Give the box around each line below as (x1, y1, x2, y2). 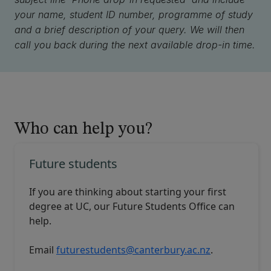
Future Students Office (113, 200, 216, 213)
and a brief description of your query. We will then (15, 24, 244, 36)
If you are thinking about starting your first (29, 185, 226, 198)
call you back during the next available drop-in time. (15, 39, 255, 51)
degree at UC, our (29, 200, 113, 213)
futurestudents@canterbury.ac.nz (56, 243, 211, 256)
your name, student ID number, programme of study (15, 8, 253, 21)
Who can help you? (15, 121, 152, 138)
